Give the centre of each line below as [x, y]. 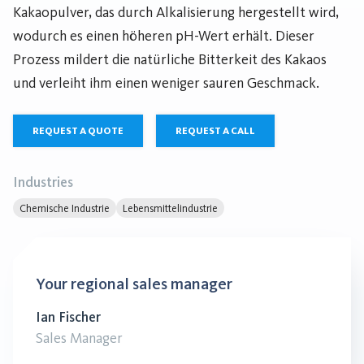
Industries [43, 182]
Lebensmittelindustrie [170, 208]
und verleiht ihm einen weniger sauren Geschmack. [166, 83]
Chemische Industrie [65, 208]
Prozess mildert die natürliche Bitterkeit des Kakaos [170, 59]
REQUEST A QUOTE [78, 131]
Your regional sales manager [134, 284]
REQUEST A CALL [215, 131]
